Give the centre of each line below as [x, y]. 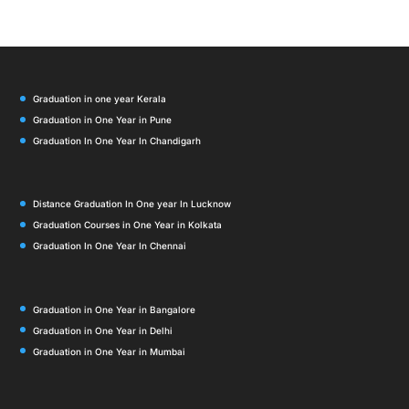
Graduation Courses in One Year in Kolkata [128, 225]
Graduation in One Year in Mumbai [110, 351]
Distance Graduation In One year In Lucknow [132, 204]
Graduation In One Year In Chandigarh [117, 141]
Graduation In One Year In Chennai [110, 246]
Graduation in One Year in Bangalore [115, 309]
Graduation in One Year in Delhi [103, 330]
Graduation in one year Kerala [100, 99]
